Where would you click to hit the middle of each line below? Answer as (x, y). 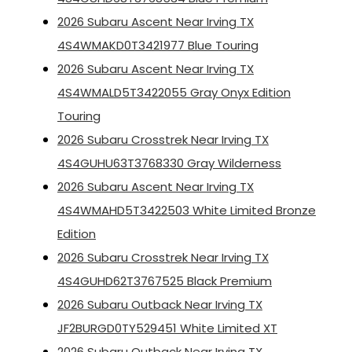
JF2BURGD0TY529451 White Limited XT (167, 328)
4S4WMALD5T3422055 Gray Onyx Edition (174, 93)
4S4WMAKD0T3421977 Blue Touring (158, 46)
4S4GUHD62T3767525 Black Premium (165, 281)
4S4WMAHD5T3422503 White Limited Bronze (187, 211)
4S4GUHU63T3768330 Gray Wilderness (169, 163)
